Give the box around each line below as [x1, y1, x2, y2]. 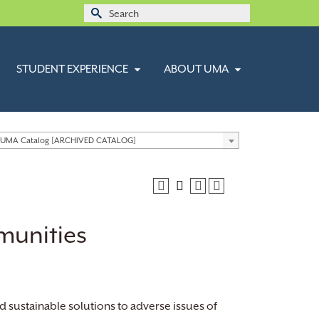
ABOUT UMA [163, 63, 229, 75]
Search [84, 8, 120, 21]
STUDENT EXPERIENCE [16, 63, 128, 75]
